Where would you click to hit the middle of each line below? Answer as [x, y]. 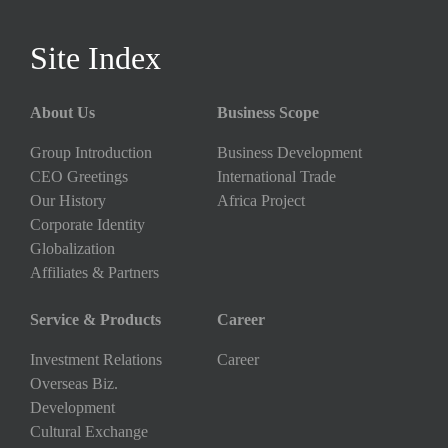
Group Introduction [91, 152]
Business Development [289, 152]
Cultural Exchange [89, 431]
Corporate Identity [87, 224]
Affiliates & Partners [94, 272]
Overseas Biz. [74, 383]
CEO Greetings [79, 176]
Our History [68, 200]
